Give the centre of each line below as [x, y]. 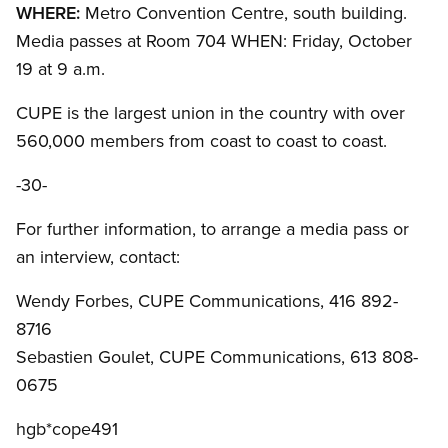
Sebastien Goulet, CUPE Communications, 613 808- [217, 357]
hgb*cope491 [67, 429]
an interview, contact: [98, 257]
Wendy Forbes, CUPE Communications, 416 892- [207, 301]
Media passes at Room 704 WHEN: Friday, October [214, 41]
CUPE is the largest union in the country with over [210, 113]
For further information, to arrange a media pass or [212, 229]
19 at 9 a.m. [60, 69]
